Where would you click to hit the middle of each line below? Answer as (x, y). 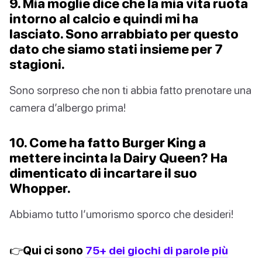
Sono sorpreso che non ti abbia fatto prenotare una (130, 90)
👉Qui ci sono (47, 250)
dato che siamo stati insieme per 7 (116, 49)
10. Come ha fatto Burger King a (108, 143)
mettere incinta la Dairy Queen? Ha (118, 158)
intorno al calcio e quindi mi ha (104, 19)
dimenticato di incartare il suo (103, 173)
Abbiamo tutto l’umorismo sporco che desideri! (121, 214)
